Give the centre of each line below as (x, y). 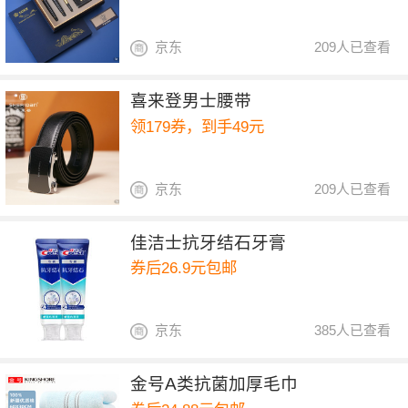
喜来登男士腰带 (191, 101)
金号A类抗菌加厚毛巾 (214, 384)
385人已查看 (353, 331)
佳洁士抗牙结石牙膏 (209, 242)
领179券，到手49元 (198, 126)
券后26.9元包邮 (184, 268)
